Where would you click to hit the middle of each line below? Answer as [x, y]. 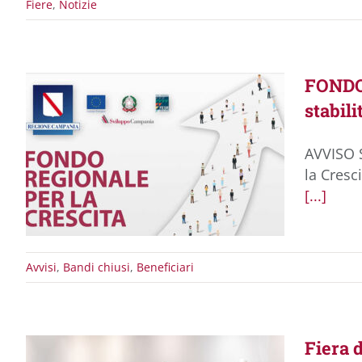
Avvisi [41, 267]
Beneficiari [165, 267]
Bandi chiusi [97, 267]
